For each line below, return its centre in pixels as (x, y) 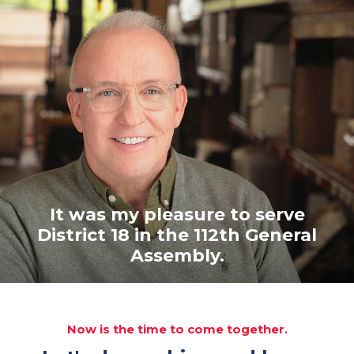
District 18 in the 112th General (177, 235)
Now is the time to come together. (177, 330)
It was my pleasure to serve (177, 214)
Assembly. (177, 255)
